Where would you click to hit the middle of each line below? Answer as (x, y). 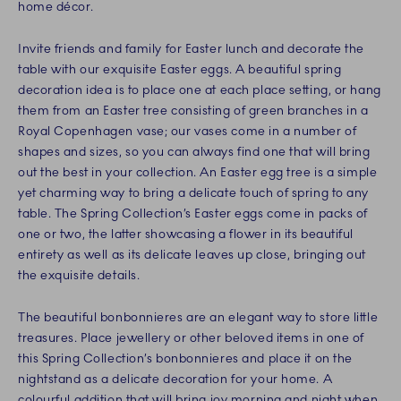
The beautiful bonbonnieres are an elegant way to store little (198, 317)
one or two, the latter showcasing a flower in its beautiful (186, 234)
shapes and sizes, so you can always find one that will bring (194, 151)
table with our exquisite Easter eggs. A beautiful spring (180, 69)
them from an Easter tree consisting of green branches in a (193, 110)
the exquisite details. (79, 275)
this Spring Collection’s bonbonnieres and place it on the (185, 358)
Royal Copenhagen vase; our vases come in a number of (188, 131)
